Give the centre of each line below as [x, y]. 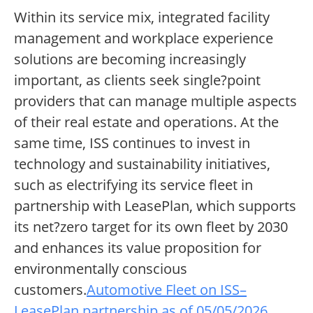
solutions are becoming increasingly [130, 59]
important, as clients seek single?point [137, 80]
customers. [50, 290]
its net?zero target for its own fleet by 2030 [151, 227]
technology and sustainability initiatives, [142, 164]
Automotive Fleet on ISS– [167, 290]
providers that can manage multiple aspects [155, 101]
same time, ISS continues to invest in [132, 143]
